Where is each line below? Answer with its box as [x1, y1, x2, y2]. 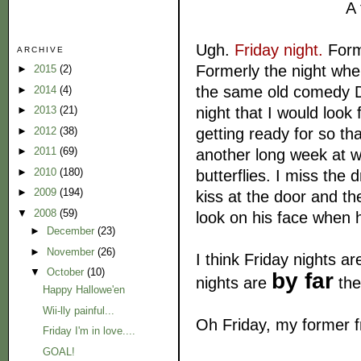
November [46, 245, 98, 258]
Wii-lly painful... [43, 304, 115, 317]
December [46, 225, 98, 238]
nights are [196, 273, 272, 292]
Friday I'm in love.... [43, 325, 136, 338]
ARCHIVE [17, 44, 65, 54]
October [46, 266, 87, 279]
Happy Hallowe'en [43, 284, 126, 297]
